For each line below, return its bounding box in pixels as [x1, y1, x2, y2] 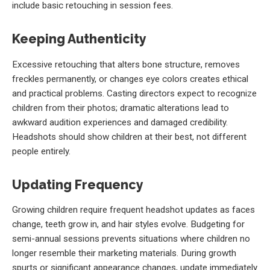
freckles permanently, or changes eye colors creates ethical [12, 73, 248, 84]
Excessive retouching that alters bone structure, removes [12, 58, 240, 70]
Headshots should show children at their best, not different [12, 131, 246, 142]
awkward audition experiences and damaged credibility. [12, 116, 228, 128]
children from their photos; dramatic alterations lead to [12, 102, 229, 113]
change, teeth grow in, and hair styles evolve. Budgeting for [12, 219, 245, 230]
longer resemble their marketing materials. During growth [12, 248, 236, 259]
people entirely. [12, 145, 71, 157]
